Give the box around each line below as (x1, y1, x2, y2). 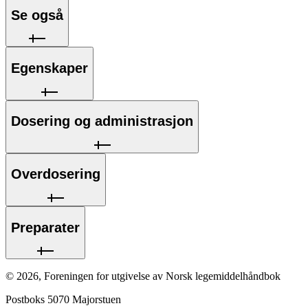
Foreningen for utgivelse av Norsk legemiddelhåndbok (44, 270, 280, 283)
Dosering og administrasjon (11, 113, 193, 129)
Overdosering (11, 166, 100, 182)
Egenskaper (11, 60, 88, 76)
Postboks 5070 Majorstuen (5, 294, 121, 306)
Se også (11, 7, 63, 23)
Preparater (11, 219, 80, 235)
